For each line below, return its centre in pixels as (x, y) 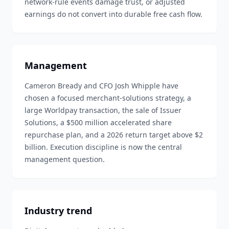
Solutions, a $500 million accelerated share (98, 122)
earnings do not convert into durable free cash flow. (113, 14)
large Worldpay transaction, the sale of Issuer (103, 110)
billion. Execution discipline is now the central (103, 147)
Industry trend (58, 211)
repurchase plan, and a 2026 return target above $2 (114, 135)
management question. (65, 159)
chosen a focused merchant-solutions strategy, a (108, 98)
